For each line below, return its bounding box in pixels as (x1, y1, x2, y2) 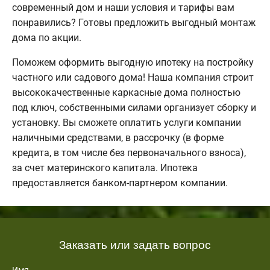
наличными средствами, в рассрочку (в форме (12, 131, 224, 143)
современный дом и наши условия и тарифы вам (12, 1, 234, 13)
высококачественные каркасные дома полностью (12, 86, 240, 98)
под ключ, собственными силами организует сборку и (12, 101, 256, 113)
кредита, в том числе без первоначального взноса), (12, 146, 246, 159)
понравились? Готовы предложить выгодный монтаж (12, 16, 256, 28)
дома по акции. (12, 31, 81, 43)
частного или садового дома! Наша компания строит (12, 71, 254, 83)
